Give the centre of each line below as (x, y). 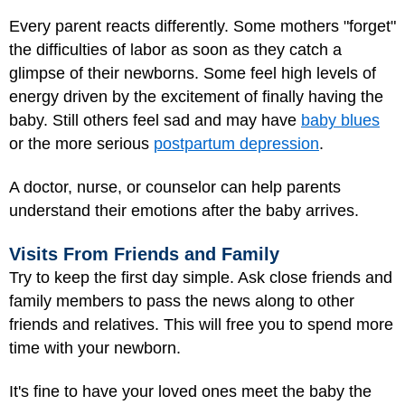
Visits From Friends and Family (144, 254)
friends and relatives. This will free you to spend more (201, 324)
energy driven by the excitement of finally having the (196, 96)
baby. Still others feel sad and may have (155, 120)
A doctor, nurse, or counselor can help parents (175, 187)
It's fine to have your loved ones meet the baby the (190, 391)
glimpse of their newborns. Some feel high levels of (193, 73)
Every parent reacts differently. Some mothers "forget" (202, 26)
